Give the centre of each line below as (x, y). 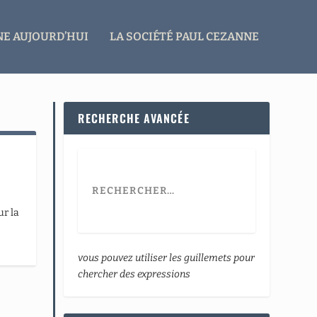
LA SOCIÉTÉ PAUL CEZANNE (184, 36)
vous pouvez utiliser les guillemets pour (167, 258)
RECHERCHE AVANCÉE (134, 118)
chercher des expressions (134, 274)
